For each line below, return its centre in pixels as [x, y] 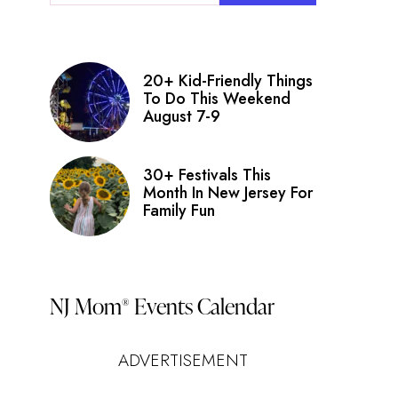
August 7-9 [182, 116]
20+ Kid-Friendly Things [228, 81]
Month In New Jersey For [228, 193]
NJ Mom [86, 305]
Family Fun [179, 211]
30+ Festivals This [207, 175]
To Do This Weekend [217, 99]
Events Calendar [202, 305]
